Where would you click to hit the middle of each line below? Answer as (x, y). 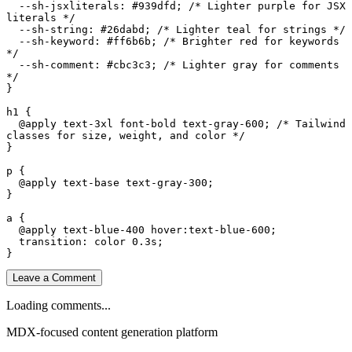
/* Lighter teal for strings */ (251, 29)
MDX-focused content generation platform (112, 332)
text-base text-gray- (123, 182)
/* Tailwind (311, 123)
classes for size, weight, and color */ (126, 135)
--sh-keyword (57, 41)
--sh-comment (57, 64)
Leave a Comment (54, 277)
